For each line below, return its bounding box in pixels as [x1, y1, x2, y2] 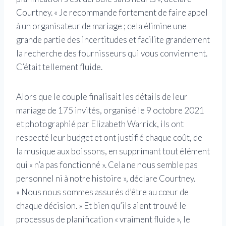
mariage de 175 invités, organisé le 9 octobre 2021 [16, 105, 204, 116]
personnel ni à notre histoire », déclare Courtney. [16, 173, 195, 184]
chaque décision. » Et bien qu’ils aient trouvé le [16, 200, 186, 211]
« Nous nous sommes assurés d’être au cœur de [16, 187, 189, 198]
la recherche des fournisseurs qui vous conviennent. [16, 48, 207, 59]
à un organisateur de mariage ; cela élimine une [16, 21, 187, 32]
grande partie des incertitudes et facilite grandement [16, 34, 210, 45]
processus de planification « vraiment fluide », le [16, 214, 190, 225]
